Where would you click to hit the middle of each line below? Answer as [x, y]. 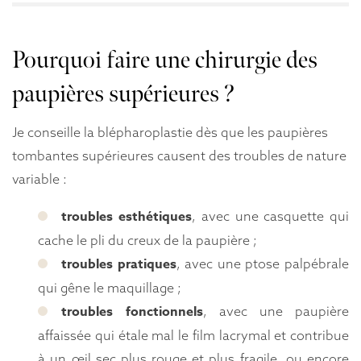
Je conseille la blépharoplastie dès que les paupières [170, 132]
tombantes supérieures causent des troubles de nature [179, 155]
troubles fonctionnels [132, 312]
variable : [39, 178]
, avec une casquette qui [271, 216]
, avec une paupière [276, 311]
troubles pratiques [119, 265]
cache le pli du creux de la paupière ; [148, 241]
